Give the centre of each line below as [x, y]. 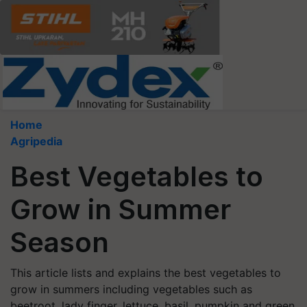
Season [60, 242]
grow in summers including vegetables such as [131, 289]
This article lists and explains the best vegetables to [146, 273]
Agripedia [36, 141]
